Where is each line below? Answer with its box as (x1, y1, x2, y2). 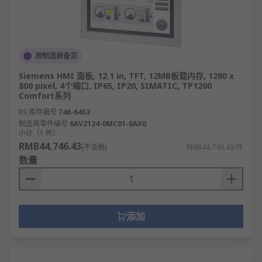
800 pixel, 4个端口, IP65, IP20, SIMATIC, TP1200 (19, 80, 212, 91)
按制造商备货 (35, 51, 77, 61)
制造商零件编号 (19, 119, 68, 129)
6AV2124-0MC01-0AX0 (70, 119, 146, 129)
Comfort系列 (19, 90, 71, 101)
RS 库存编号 (19, 107, 57, 117)
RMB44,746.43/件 (187, 142, 243, 152)
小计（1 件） (19, 128, 60, 138)
